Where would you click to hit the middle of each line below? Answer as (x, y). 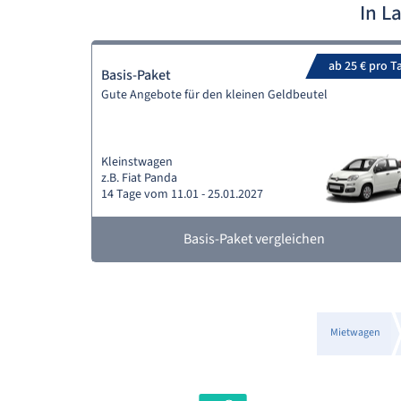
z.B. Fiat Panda (139, 178)
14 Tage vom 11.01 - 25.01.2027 (182, 194)
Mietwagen (355, 333)
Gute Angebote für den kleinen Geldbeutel (214, 95)
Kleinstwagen (137, 162)
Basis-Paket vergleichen (254, 239)
